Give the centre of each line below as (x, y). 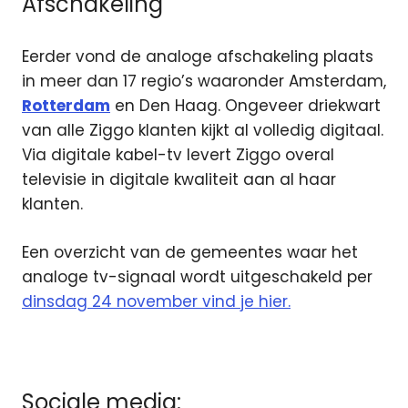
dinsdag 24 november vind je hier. (156, 301)
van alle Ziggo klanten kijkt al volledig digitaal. (203, 131)
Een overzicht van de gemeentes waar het (190, 252)
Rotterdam (66, 106)
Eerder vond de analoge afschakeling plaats (198, 57)
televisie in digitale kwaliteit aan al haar (179, 180)
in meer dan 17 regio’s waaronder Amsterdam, (204, 82)
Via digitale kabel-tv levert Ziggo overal (178, 155)
